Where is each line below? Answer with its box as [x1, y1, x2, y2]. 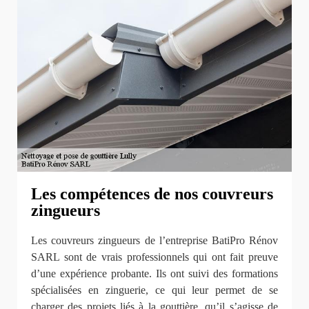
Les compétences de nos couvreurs [31, 185, 273, 203]
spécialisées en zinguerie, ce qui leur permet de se [31, 283, 278, 296]
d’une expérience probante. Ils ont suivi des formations [31, 267, 278, 279]
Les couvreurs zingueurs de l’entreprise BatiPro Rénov [31, 234, 278, 246]
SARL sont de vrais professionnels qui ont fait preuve [31, 250, 278, 263]
